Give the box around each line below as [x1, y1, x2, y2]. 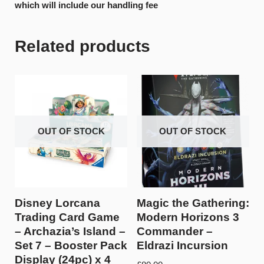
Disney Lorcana [15, 197, 100, 210]
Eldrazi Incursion [136, 239, 228, 252]
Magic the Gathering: [136, 197, 249, 210]
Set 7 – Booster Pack [15, 239, 127, 252]
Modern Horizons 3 [136, 211, 239, 224]
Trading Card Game [15, 211, 120, 224]
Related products [15, 37, 150, 55]
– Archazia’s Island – [15, 225, 126, 238]
